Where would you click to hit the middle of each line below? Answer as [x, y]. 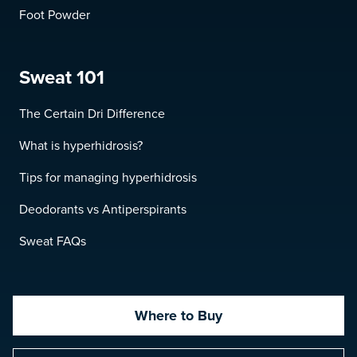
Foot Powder [55, 15]
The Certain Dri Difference [92, 114]
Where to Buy [178, 316]
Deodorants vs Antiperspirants [103, 209]
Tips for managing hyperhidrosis [108, 177]
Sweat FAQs [53, 241]
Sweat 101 [62, 77]
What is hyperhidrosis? [81, 145]
